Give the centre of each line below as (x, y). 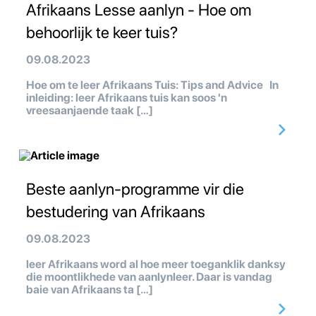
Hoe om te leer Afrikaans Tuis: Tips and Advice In (152, 85)
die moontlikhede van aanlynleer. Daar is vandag (149, 277)
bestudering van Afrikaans (116, 212)
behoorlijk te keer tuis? (102, 33)
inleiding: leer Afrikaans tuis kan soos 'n (127, 98)
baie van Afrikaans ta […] (90, 290)
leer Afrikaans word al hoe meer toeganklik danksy (156, 265)
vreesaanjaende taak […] (90, 111)
